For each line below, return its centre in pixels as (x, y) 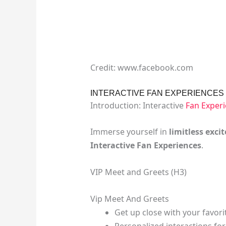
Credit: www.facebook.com (142, 68)
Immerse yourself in (129, 132)
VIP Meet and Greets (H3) (138, 172)
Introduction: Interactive (138, 105)
